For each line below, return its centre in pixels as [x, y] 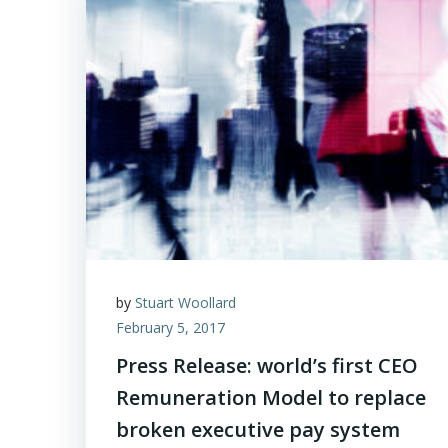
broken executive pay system [258, 429]
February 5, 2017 [170, 327]
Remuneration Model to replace [271, 397]
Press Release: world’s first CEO [267, 365]
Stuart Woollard [185, 302]
